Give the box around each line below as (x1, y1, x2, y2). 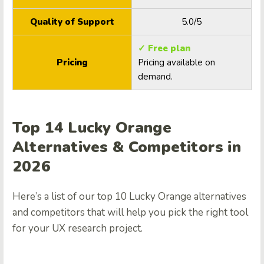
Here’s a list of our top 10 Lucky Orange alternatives (12, 189, 246, 203)
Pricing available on (138, 57, 215, 69)
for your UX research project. (12, 221, 143, 235)
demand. (138, 71, 173, 83)
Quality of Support (30, 16, 114, 28)
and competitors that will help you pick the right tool (12, 205, 248, 219)
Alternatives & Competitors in (12, 137, 241, 158)
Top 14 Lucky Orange (12, 117, 171, 138)
